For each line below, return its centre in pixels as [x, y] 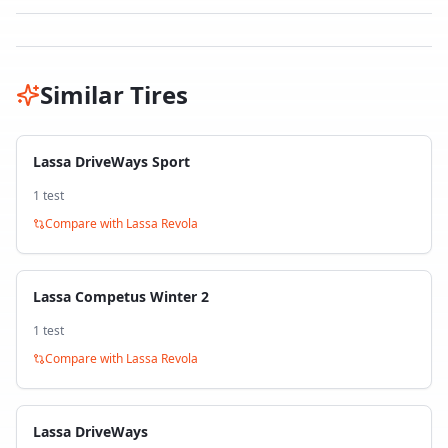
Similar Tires [114, 94]
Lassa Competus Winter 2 [121, 296]
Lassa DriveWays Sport [111, 161]
